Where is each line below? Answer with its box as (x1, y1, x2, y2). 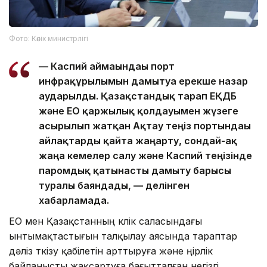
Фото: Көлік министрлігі (9, 34, 88, 44)
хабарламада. (39, 194, 109, 207)
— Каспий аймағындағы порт (39, 60, 175, 73)
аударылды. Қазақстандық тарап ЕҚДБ (39, 90, 237, 103)
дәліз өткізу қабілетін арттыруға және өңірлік (9, 245, 213, 257)
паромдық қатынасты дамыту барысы (39, 164, 231, 177)
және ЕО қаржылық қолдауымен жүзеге (39, 105, 238, 117)
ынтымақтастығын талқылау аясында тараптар (9, 230, 237, 243)
